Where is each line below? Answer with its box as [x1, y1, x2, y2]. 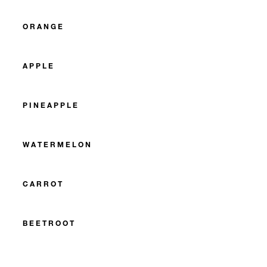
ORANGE [23, 21, 64, 32]
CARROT [23, 179, 64, 189]
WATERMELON [23, 139, 92, 150]
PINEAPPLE [23, 100, 79, 110]
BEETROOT [23, 218, 76, 228]
